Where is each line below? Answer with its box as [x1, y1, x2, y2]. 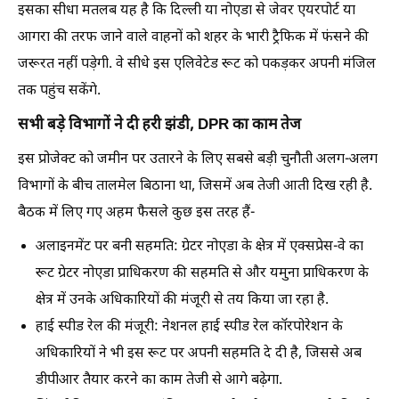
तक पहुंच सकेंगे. [18, 82, 101, 101]
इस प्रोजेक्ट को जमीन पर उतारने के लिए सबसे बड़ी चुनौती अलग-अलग [18, 151, 378, 169]
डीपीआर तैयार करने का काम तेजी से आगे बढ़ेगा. [36, 371, 282, 390]
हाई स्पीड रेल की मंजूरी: [36, 318, 162, 337]
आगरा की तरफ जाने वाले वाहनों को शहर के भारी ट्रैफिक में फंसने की [18, 28, 369, 47]
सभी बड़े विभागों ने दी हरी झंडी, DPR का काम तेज [18, 116, 301, 135]
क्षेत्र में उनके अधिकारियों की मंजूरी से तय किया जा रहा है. [36, 291, 329, 310]
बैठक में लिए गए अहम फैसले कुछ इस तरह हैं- [18, 204, 255, 223]
